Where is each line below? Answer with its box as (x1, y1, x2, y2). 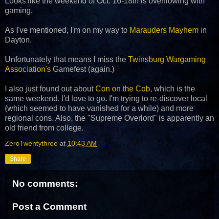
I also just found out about (5, 84, 95, 93)
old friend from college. (5, 123, 84, 132)
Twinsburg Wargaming (128, 55, 206, 64)
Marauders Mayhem (130, 25, 198, 34)
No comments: (12, 178, 78, 189)
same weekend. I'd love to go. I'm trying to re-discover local (5, 94, 207, 103)
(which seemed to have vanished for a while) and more (5, 104, 194, 112)
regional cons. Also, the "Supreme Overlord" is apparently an (5, 113, 214, 122)
